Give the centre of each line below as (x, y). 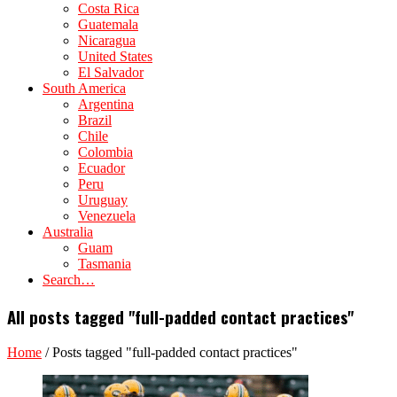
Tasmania (105, 264)
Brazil (95, 120)
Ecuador (101, 168)
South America (84, 88)
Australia (68, 232)
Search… (69, 280)
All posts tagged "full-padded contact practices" (180, 316)
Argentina (106, 104)
